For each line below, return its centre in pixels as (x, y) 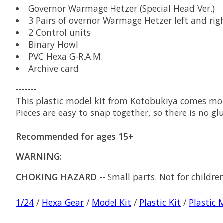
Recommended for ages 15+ (75, 136)
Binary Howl (53, 45)
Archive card (53, 68)
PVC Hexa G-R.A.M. (65, 56)
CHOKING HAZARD (56, 176)
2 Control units (59, 33)
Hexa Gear (63, 202)
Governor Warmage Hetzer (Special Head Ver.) (121, 9)
